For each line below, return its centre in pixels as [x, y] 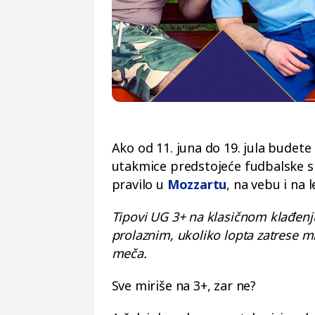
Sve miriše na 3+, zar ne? [184, 285]
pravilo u [139, 184]
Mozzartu [197, 184]
